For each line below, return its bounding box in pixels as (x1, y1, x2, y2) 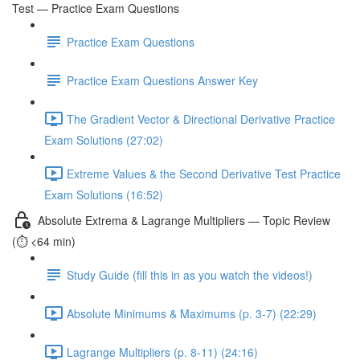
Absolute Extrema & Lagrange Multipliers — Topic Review (38, 211, 330, 228)
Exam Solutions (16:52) (44, 186, 163, 202)
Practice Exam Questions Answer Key (67, 72, 258, 88)
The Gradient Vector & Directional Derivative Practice (67, 110, 335, 127)
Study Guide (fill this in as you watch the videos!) (67, 266, 313, 283)
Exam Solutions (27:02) (44, 132, 163, 148)
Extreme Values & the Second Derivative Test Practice (67, 165, 341, 182)
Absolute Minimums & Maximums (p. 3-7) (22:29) (67, 305, 317, 321)
